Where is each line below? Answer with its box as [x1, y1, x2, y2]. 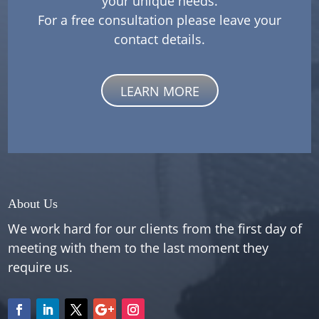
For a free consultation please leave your [38, 11, 281, 28]
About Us [8, 197, 58, 211]
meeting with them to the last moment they [8, 239, 269, 256]
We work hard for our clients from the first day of [8, 220, 303, 237]
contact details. [114, 31, 205, 48]
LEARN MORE [120, 83, 199, 100]
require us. [8, 258, 73, 276]
